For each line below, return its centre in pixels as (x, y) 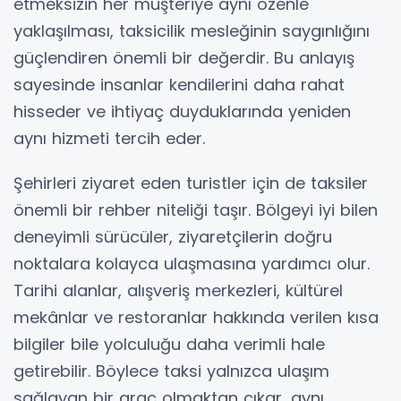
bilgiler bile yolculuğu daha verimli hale (169, 344)
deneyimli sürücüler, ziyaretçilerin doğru (173, 236)
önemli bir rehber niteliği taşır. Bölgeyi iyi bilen (196, 209)
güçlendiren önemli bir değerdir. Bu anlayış (184, 57)
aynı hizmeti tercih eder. (109, 138)
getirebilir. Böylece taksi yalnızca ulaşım (171, 371)
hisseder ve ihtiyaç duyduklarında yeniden (182, 111)
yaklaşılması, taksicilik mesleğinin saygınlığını (192, 30)
